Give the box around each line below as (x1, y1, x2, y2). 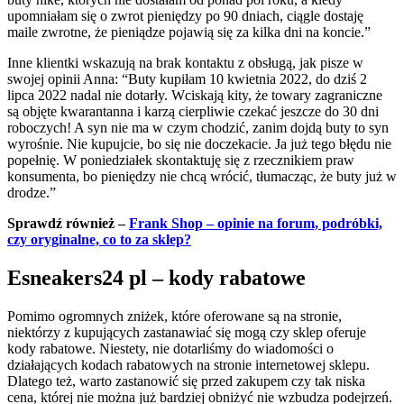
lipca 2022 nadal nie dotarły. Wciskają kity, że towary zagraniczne (7, 87, 382, 104)
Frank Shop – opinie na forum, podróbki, (129, 216, 382, 232)
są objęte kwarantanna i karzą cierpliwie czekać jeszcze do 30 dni (7, 104, 379, 120)
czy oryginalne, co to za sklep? (7, 232, 191, 248)
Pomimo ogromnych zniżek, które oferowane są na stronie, (7, 308, 342, 325)
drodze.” (7, 185, 56, 201)
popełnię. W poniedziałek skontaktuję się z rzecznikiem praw (7, 152, 354, 169)
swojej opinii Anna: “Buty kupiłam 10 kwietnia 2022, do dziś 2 (7, 71, 367, 87)
